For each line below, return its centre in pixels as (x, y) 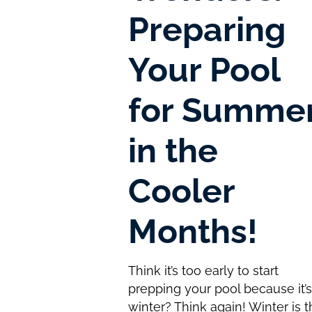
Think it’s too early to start (204, 270)
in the (173, 150)
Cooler (182, 190)
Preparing (207, 29)
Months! (193, 231)
